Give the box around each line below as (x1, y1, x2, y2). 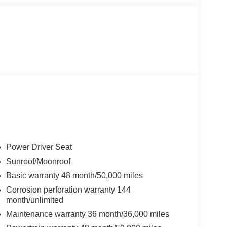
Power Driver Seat (6, 142, 72, 152)
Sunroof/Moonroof (6, 157, 70, 166)
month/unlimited (6, 195, 63, 204)
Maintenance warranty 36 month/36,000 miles (6, 209, 169, 218)
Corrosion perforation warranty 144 (6, 185, 131, 194)
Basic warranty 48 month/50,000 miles (6, 171, 143, 180)
